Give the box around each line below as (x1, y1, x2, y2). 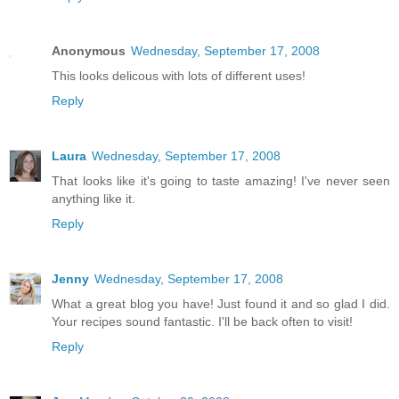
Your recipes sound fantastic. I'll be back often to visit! (52, 314, 353, 330)
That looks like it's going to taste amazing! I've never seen (52, 174, 390, 189)
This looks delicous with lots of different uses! (52, 69, 305, 84)
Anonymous (52, 44, 126, 59)
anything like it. (52, 191, 135, 207)
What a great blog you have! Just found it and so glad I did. (52, 297, 390, 312)
